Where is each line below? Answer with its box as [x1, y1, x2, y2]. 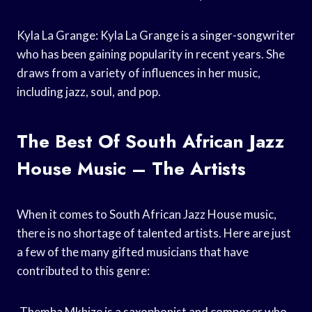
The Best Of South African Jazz [17, 127, 284, 155]
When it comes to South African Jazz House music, [17, 206, 276, 221]
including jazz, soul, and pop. [17, 84, 161, 99]
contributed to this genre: [17, 263, 150, 278]
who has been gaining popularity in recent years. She [17, 46, 285, 61]
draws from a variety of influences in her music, [17, 65, 260, 80]
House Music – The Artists [17, 155, 246, 182]
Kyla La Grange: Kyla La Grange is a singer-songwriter [17, 27, 295, 42]
